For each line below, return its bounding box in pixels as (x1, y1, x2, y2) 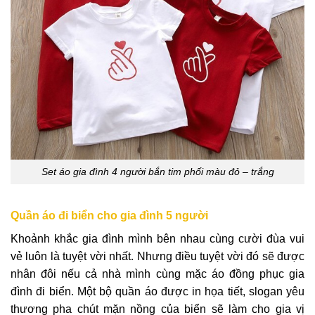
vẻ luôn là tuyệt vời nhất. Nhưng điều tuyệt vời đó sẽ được (11, 250, 304, 262)
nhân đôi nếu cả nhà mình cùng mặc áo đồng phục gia (11, 267, 304, 280)
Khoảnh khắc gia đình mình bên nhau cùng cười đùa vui (11, 232, 304, 245)
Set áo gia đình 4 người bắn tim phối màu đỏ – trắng (41, 166, 274, 178)
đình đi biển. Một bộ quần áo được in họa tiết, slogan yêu (11, 285, 304, 297)
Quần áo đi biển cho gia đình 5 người (11, 209, 208, 221)
